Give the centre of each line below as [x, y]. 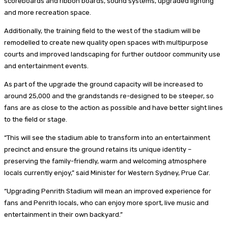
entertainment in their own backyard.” [63, 214]
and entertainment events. [46, 66]
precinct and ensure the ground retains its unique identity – [98, 149]
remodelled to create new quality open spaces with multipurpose [106, 42]
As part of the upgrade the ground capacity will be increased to [104, 84]
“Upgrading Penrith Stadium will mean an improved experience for [108, 191]
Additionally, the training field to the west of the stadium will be [102, 31]
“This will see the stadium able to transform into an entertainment [107, 137]
